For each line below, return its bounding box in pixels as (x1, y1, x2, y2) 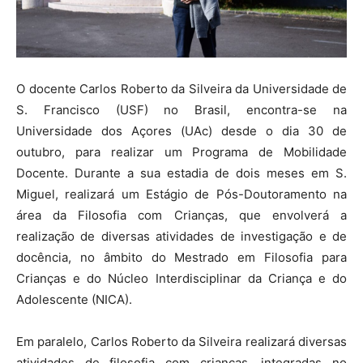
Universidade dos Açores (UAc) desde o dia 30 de (16, 123, 347, 139)
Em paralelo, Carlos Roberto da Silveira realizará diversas (16, 334, 347, 350)
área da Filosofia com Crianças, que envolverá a (16, 207, 347, 224)
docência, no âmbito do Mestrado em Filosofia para (16, 250, 347, 266)
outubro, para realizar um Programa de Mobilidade (16, 144, 347, 160)
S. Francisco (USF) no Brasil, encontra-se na (16, 102, 347, 118)
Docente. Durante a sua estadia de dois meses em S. (16, 165, 347, 181)
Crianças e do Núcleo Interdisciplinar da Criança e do (16, 271, 347, 287)
